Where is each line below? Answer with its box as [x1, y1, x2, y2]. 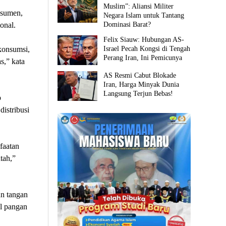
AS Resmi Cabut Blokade [103, 71, 177, 79]
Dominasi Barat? [103, 20, 151, 28]
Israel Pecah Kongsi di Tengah [103, 44, 191, 52]
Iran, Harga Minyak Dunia [103, 80, 180, 88]
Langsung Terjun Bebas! [103, 89, 174, 97]
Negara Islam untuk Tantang [103, 11, 185, 19]
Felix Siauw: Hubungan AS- [103, 35, 185, 43]
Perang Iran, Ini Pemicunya [103, 53, 183, 62]
